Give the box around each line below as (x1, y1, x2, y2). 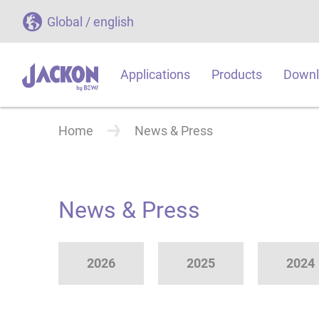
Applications (120, 67, 190, 82)
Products (211, 67, 262, 82)
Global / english (47, 14, 134, 29)
